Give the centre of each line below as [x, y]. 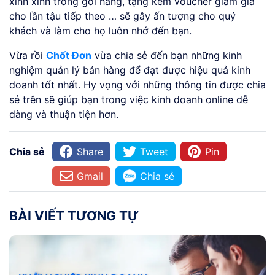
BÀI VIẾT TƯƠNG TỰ [74, 216]
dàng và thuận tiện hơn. [64, 114]
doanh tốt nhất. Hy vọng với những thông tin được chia [137, 85]
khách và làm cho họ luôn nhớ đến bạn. [100, 31]
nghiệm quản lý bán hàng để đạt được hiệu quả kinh [130, 70]
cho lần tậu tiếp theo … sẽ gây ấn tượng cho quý [122, 16]
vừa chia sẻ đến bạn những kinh [167, 56]
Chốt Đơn [69, 56]
